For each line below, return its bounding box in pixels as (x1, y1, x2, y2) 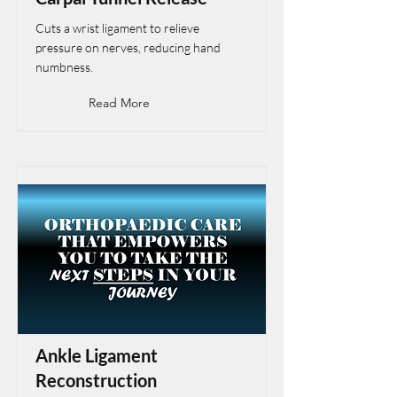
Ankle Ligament (35, 345, 158, 366)
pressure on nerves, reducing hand (35, 40, 221, 55)
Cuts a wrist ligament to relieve (35, 20, 199, 35)
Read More (89, 95, 150, 111)
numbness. (35, 59, 93, 74)
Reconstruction (35, 370, 157, 391)
